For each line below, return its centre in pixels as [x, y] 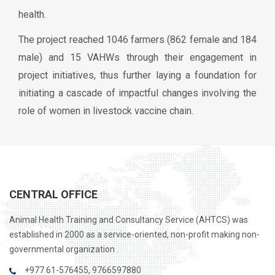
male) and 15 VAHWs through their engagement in [137, 57]
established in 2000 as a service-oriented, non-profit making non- [134, 234]
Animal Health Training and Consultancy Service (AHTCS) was [129, 220]
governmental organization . [64, 249]
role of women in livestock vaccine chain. [106, 111]
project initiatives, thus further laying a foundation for [137, 75]
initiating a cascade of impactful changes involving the [137, 93]
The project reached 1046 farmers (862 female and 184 [137, 40]
